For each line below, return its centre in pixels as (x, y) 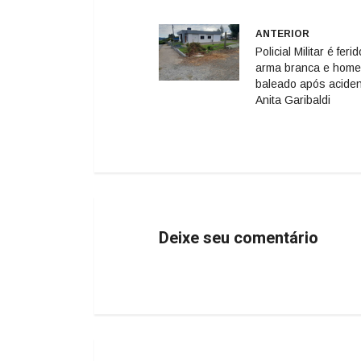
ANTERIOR (282, 34)
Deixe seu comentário (239, 239)
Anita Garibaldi (293, 100)
